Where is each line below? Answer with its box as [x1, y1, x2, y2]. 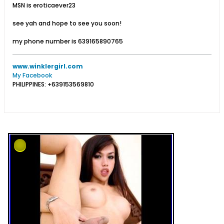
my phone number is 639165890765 [12, 37, 123, 45]
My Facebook [12, 71, 52, 79]
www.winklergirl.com [12, 62, 83, 70]
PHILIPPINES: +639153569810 [12, 80, 94, 88]
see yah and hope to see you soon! [12, 19, 121, 27]
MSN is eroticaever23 [12, 1, 75, 9]
